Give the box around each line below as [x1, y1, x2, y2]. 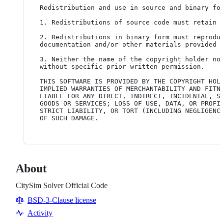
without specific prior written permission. [40, 63, 205, 70]
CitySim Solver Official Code [16, 181, 108, 190]
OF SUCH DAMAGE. [40, 114, 99, 122]
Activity [27, 208, 53, 217]
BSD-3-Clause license [27, 195, 96, 204]
